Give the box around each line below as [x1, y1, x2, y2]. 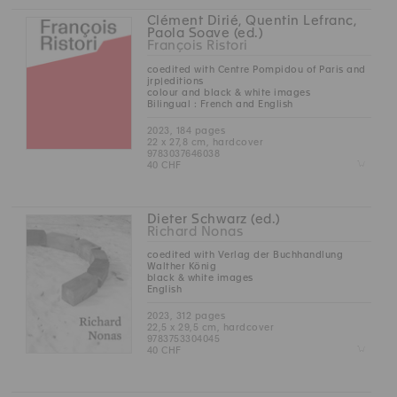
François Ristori [146, 38, 248, 53]
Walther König [146, 260, 217, 271]
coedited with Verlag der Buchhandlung [146, 248, 344, 260]
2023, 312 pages [146, 309, 226, 321]
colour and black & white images [146, 86, 311, 97]
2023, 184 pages [146, 124, 226, 136]
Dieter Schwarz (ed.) [146, 211, 281, 226]
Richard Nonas [146, 223, 244, 238]
